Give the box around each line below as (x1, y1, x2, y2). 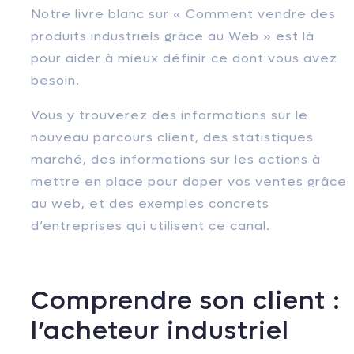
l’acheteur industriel (31, 314, 289, 348)
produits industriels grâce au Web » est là (31, 28, 314, 44)
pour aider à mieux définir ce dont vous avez (31, 50, 337, 66)
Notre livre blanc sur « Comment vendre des (31, 6, 336, 22)
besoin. (31, 72, 80, 88)
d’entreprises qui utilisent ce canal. (31, 217, 270, 234)
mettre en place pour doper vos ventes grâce (31, 173, 347, 190)
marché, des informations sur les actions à (31, 151, 321, 168)
